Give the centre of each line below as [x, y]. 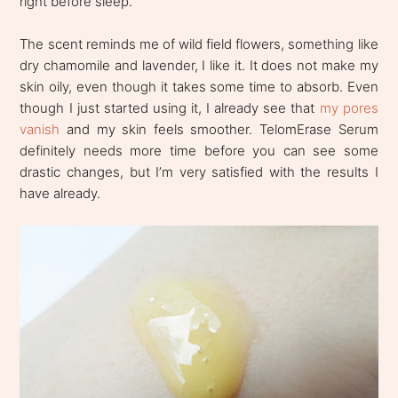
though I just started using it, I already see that [170, 107]
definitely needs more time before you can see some [199, 150]
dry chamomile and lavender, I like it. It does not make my [199, 65]
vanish [40, 129]
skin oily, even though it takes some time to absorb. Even [199, 86]
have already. [62, 193]
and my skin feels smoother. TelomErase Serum [219, 129]
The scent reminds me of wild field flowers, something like [199, 44]
